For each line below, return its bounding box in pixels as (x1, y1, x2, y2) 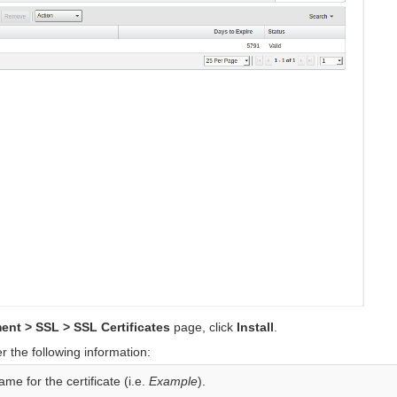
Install (237, 320, 275, 335)
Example (149, 374, 198, 389)
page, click (170, 320, 237, 335)
